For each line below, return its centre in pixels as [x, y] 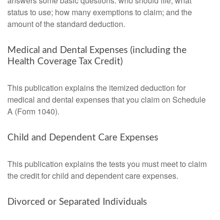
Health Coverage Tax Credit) [65, 62]
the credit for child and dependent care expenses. [93, 176]
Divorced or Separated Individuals [77, 202]
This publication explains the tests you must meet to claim [107, 164]
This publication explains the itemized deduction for [96, 88]
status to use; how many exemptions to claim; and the [100, 12]
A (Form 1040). [33, 111]
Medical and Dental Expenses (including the [97, 50]
